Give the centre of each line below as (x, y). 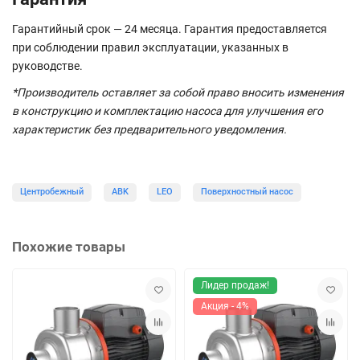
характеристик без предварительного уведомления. (149, 129)
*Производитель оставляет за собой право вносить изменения (178, 92)
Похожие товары (69, 246)
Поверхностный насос (247, 191)
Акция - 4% (225, 306)
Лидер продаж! (235, 285)
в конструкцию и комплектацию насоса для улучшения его (168, 110)
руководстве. (47, 65)
